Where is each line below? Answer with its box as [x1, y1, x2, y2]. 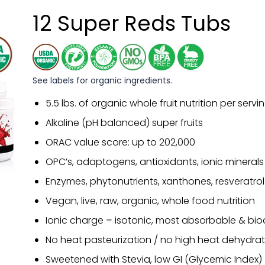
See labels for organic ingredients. [33, 75, 173, 87]
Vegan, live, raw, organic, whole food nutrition [45, 194, 255, 208]
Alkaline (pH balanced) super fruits [45, 116, 203, 130]
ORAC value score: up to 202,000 [45, 135, 195, 150]
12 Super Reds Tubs [33, 9, 231, 38]
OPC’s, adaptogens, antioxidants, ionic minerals [45, 155, 264, 169]
